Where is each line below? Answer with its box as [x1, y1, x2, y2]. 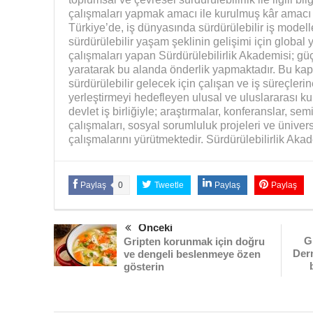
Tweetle [154, 180, 184, 190]
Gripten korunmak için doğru [123, 235, 265, 247]
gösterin [123, 260, 164, 272]
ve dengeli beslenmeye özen [123, 247, 261, 260]
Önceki [138, 221, 173, 233]
